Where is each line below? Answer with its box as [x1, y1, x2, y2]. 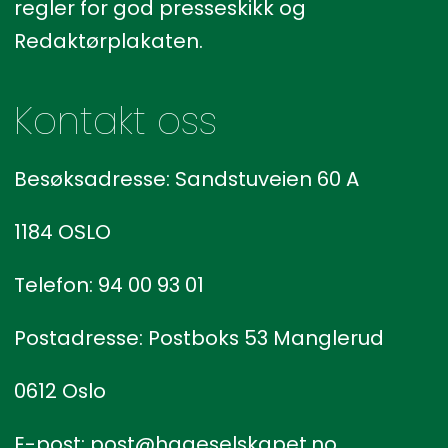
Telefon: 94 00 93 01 [13, 271, 204, 300]
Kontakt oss [13, 94, 217, 148]
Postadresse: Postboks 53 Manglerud [13, 324, 384, 353]
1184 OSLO [13, 218, 111, 247]
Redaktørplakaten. [13, 27, 203, 56]
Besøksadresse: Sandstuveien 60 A [13, 165, 359, 194]
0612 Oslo [13, 377, 106, 406]
